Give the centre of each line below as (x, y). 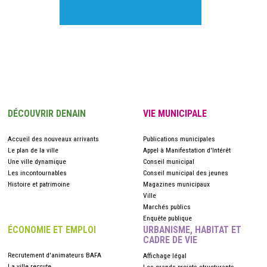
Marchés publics (167, 207)
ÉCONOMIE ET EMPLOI (52, 230)
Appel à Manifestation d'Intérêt (187, 150)
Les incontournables (37, 173)
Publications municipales (179, 139)
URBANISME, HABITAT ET (193, 230)
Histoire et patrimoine (39, 184)
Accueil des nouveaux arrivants (53, 139)
